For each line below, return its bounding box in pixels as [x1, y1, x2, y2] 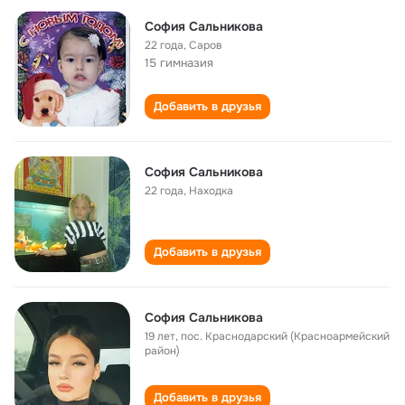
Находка [189, 184, 233, 198]
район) [145, 344, 180, 358]
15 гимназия [145, 55, 213, 71]
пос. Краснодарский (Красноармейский [181, 329, 390, 344]
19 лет [145, 329, 175, 344]
